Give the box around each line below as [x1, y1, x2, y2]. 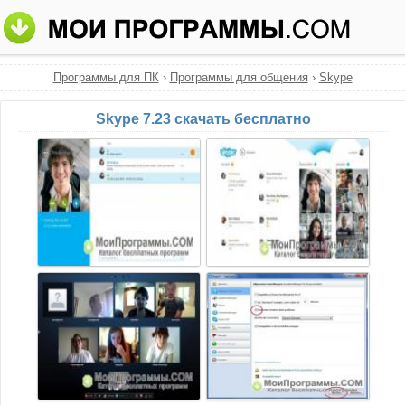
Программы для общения [169, 71, 308, 84]
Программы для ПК [52, 71, 159, 84]
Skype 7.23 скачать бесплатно [96, 111, 311, 127]
